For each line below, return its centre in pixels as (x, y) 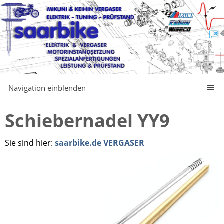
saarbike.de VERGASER (100, 143)
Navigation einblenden (47, 88)
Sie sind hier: (30, 143)
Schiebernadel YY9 (87, 121)
